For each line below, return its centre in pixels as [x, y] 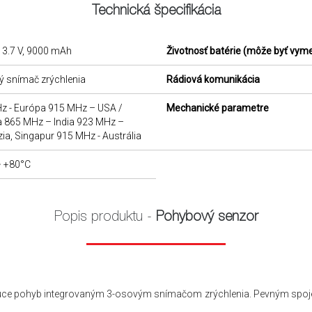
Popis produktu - [105, 218]
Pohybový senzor [207, 218]
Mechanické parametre [218, 108]
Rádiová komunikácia [213, 79]
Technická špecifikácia [156, 12]
